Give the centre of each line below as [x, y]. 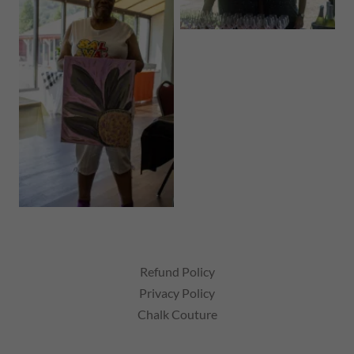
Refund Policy [177, 271]
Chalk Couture [177, 314]
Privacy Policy [177, 293]
